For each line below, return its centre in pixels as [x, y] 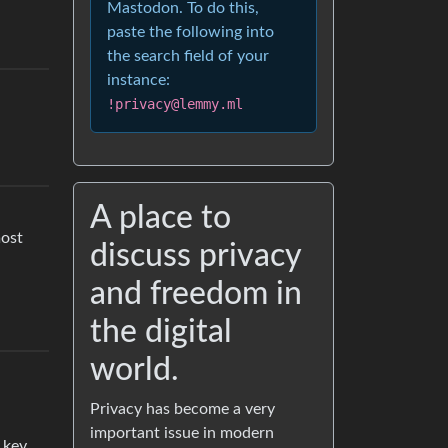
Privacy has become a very [182, 409]
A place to [160, 218]
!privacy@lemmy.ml [175, 104]
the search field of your [188, 56]
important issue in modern [182, 433]
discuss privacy [195, 256]
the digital [161, 332]
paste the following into [190, 32]
